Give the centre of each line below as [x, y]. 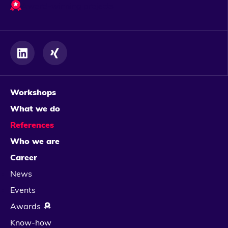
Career [24, 157]
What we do [35, 108]
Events [23, 190]
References [32, 124]
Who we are [35, 141]
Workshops [33, 92]
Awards [25, 206]
